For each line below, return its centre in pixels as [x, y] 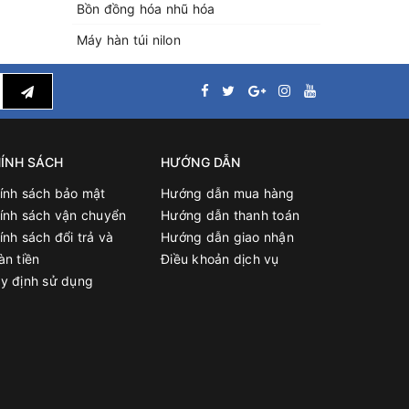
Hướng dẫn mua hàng [228, 193]
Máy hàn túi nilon [128, 40]
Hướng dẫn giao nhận [227, 237]
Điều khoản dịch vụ [220, 259]
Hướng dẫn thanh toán [230, 215]
